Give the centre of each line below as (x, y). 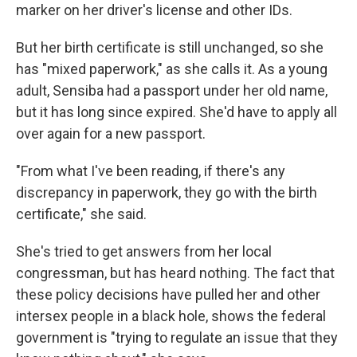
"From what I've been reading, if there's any (151, 171)
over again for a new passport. (111, 133)
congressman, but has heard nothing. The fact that (175, 273)
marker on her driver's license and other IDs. (154, 10)
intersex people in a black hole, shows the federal (171, 316)
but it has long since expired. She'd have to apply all (177, 112)
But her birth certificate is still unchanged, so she (170, 47)
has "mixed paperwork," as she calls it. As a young (172, 69)
